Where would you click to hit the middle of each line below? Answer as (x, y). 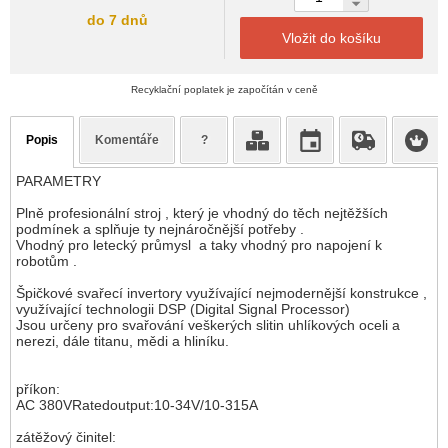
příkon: (38, 388)
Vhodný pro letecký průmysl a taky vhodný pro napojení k (199, 244)
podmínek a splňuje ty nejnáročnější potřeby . (160, 228)
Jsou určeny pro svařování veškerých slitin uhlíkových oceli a (208, 324)
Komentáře (127, 139)
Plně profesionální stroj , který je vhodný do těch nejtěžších (202, 212)
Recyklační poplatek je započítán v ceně (224, 89)
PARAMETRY (58, 180)
